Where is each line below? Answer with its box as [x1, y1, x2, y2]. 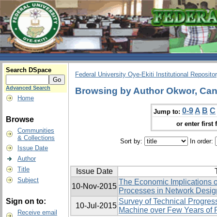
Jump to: [154, 108, 180, 115]
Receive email [17, 209, 57, 216]
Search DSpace [6, 66, 51, 74]
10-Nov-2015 [72, 182, 117, 191]
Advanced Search [6, 85, 50, 91]
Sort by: [120, 138, 144, 145]
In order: [187, 138, 215, 145]
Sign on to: [6, 197, 46, 205]
